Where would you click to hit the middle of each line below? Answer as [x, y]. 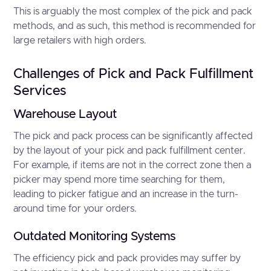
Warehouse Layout [65, 114]
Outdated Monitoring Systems [95, 237]
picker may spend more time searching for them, [119, 180]
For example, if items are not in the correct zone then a [132, 165]
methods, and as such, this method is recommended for [135, 26]
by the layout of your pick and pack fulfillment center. [130, 151]
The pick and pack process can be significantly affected [133, 136]
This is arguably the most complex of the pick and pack [133, 11]
